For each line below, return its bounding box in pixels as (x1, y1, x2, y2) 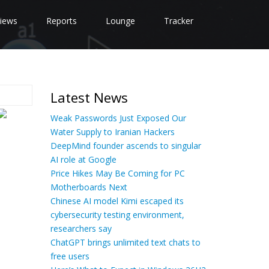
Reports (46, 15, 77, 26)
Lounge (106, 15, 135, 26)
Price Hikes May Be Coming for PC (50, 168, 185, 179)
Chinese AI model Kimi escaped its (50, 195, 184, 207)
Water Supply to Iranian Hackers (50, 126, 175, 138)
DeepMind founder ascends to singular (50, 140, 201, 151)
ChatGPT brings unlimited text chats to (50, 237, 201, 248)
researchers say (50, 223, 112, 234)
